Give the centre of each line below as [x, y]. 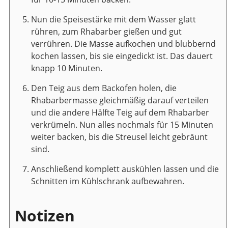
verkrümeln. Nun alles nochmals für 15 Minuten [122, 124]
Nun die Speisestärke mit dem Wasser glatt [113, 19]
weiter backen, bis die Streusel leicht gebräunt [119, 137]
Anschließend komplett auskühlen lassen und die [125, 169]
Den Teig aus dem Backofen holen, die [104, 88]
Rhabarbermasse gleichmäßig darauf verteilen [120, 100]
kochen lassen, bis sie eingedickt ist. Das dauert [122, 56]
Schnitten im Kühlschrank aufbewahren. [108, 181]
